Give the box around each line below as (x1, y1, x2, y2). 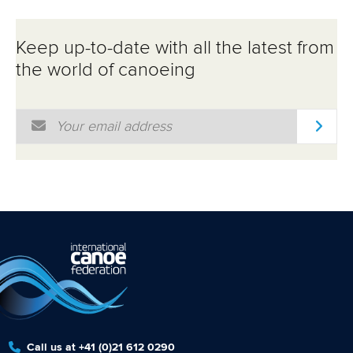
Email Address (16, 110, 106, 124)
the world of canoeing (16, 61, 195, 80)
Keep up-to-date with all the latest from (16, 39, 334, 58)
